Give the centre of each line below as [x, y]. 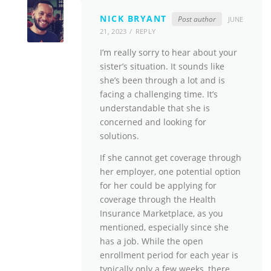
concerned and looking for [153, 122]
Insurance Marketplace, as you [162, 214]
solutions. [119, 136]
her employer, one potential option [170, 172]
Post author [197, 19]
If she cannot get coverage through [171, 158]
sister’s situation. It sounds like [162, 67]
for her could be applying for [158, 186]
